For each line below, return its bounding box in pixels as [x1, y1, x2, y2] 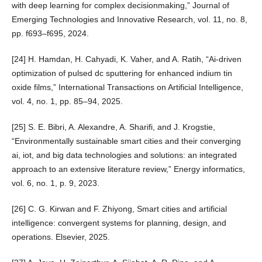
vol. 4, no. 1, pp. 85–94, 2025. [11, 96, 123, 106]
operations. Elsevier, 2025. [11, 232, 110, 242]
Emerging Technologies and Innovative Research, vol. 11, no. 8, [11, 15, 247, 25]
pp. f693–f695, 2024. [11, 29, 89, 39]
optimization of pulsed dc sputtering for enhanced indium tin [11, 68, 232, 78]
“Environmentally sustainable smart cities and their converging [11, 136, 241, 146]
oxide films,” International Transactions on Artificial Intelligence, [11, 82, 243, 92]
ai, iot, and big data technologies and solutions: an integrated [11, 150, 237, 160]
